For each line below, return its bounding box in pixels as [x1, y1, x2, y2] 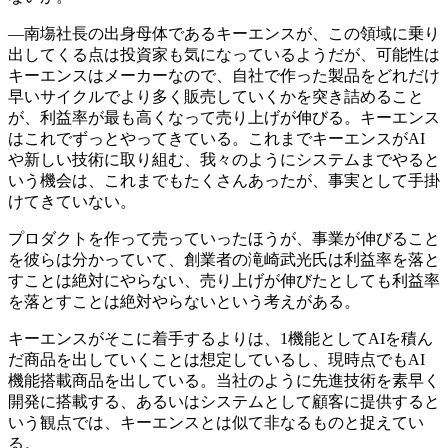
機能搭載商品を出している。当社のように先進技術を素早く [8, 371, 440, 389]
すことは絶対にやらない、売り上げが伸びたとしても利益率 [8, 271, 440, 289]
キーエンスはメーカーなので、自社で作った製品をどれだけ [8, 66, 440, 84]
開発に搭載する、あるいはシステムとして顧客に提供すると [8, 392, 440, 410]
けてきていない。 [8, 192, 136, 210]
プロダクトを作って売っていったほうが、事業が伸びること [8, 229, 440, 247]
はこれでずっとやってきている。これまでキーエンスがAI [8, 129, 425, 147]
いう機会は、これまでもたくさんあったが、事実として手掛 [8, 171, 440, 189]
